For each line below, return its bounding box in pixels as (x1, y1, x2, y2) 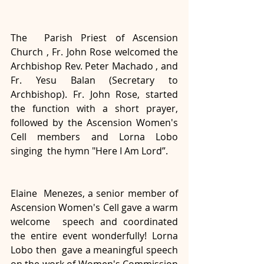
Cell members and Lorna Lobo (11, 130, 178, 143)
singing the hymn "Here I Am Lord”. (11, 144, 170, 157)
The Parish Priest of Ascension (11, 31, 178, 44)
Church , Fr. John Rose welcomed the (11, 45, 178, 58)
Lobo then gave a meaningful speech (11, 243, 178, 256)
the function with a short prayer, (11, 102, 178, 115)
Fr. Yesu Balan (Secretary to (11, 74, 178, 87)
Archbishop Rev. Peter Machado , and (11, 60, 178, 72)
